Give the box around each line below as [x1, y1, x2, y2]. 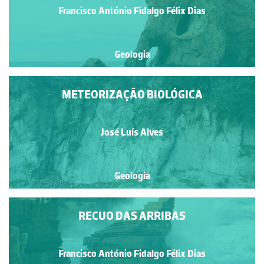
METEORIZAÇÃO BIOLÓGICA [61, 87, 203, 101]
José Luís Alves [101, 126, 163, 138]
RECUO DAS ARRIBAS [78, 208, 186, 223]
